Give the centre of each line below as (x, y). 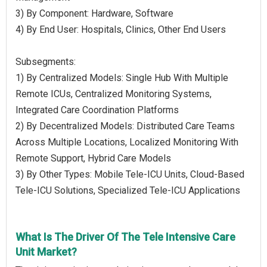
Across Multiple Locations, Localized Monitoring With (127, 142)
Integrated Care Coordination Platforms (97, 110)
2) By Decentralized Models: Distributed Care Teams (125, 126)
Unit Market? (46, 252)
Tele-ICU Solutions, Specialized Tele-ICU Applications (128, 190)
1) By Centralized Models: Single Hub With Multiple (122, 77)
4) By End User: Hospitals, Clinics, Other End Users (121, 29)
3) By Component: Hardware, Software (94, 13)
